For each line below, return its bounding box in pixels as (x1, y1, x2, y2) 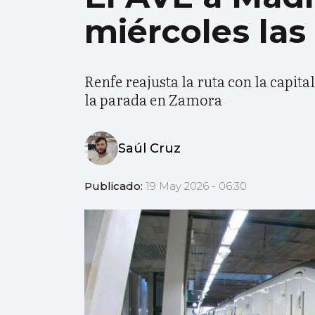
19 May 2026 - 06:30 (146, 179, 247, 193)
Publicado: (84, 179, 146, 193)
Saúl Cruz (118, 140, 181, 156)
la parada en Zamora (84, 89, 222, 110)
